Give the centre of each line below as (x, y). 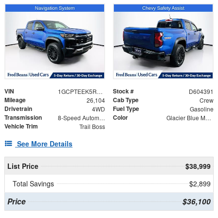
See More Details (45, 143)
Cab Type (126, 100)
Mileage (15, 100)
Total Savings (33, 183)
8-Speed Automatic (102, 117)
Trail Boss (92, 126)
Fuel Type (126, 108)
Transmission (23, 117)
